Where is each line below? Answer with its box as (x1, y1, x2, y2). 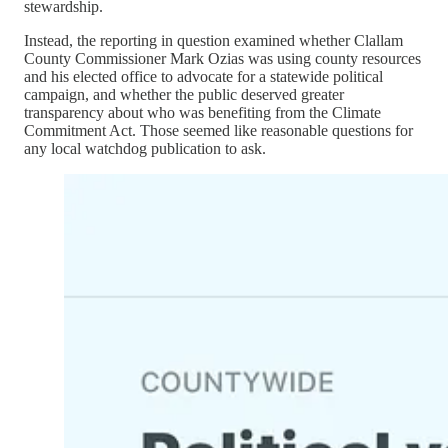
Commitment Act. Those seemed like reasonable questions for (24, 122, 413, 140)
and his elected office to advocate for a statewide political (24, 68, 383, 86)
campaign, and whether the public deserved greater (24, 86, 344, 104)
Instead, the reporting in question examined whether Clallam (24, 32, 403, 50)
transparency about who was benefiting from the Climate (24, 104, 381, 122)
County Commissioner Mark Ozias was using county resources (24, 50, 421, 68)
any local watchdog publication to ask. (24, 140, 266, 158)
